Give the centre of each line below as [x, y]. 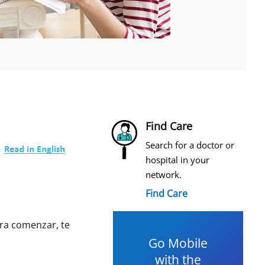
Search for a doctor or [190, 145]
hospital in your [177, 160]
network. [164, 174]
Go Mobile [178, 243]
